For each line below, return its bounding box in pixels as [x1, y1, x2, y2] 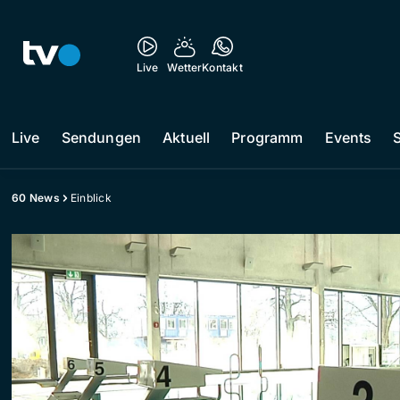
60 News [12, 191, 60, 204]
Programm [231, 129, 304, 146]
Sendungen [61, 129, 142, 146]
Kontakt [202, 61, 243, 74]
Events [324, 129, 372, 146]
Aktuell [162, 129, 211, 146]
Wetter [167, 61, 203, 74]
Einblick [70, 191, 112, 204]
